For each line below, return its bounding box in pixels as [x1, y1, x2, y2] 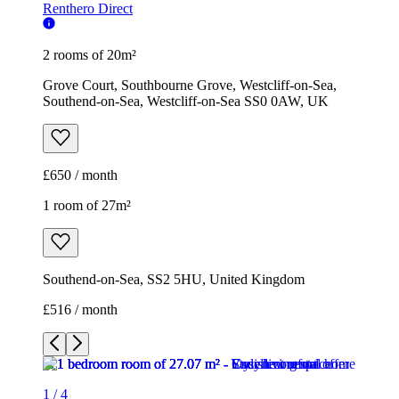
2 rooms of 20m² [43, 47, 136, 63]
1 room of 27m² [43, 198, 131, 214]
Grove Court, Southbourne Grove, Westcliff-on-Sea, [43, 77, 337, 94]
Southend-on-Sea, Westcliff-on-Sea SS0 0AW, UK [43, 94, 329, 110]
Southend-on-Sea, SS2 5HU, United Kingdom [43, 272, 305, 288]
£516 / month [43, 302, 118, 318]
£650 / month [43, 167, 118, 183]
